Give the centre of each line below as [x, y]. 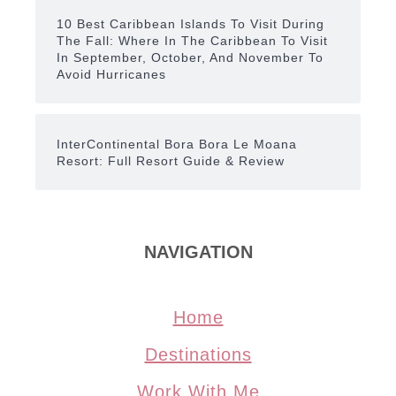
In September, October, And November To [190, 57]
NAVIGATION [198, 251]
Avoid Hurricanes [111, 74]
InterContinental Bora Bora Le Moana [177, 144]
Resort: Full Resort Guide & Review [171, 160]
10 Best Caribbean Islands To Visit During [190, 23]
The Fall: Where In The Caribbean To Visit [192, 40]
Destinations [198, 354]
